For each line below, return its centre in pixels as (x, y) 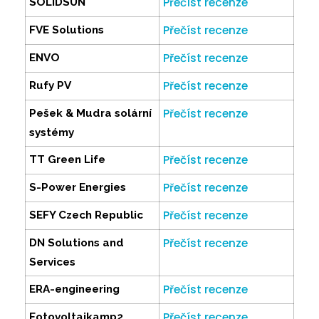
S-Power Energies (78, 188)
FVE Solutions (67, 30)
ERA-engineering (74, 289)
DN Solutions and (77, 243)
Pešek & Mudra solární (90, 114)
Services (52, 262)
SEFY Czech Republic (86, 215)
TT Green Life (67, 160)
